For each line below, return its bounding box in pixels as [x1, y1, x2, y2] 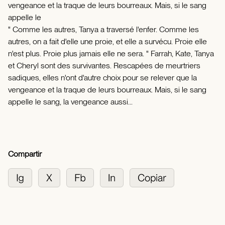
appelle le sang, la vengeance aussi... [8, 97, 133, 107]
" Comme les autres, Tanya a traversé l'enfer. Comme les [8, 25, 199, 35]
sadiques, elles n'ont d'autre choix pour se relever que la [8, 73, 197, 83]
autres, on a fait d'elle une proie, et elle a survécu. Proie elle [8, 37, 207, 47]
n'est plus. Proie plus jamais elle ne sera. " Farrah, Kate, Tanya [8, 49, 214, 59]
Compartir [8, 149, 42, 159]
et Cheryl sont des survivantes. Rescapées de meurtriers [8, 61, 200, 71]
